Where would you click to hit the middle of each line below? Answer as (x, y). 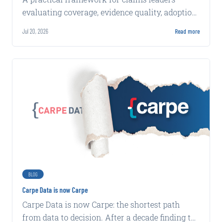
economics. (43, 38)
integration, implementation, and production (105, 25)
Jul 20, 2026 (35, 31)
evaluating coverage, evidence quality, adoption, (110, 12)
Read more (187, 31)
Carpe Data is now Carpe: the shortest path (101, 204)
